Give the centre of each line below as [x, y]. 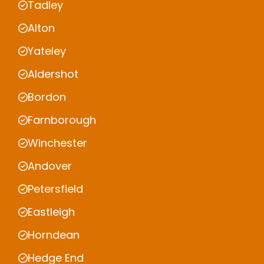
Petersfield [55, 189]
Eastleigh [51, 212]
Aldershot [53, 74]
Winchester [57, 143]
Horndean [54, 235]
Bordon [47, 97]
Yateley [47, 51]
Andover [50, 166]
